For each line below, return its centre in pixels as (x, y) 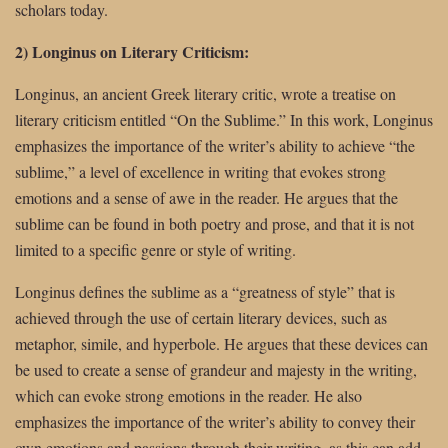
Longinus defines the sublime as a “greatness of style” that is (205, 291)
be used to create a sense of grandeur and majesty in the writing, (216, 369)
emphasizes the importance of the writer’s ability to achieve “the (215, 145)
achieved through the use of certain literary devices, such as (201, 317)
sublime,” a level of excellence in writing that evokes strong (200, 171)
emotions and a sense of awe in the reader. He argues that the (206, 197)
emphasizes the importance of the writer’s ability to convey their (215, 421)
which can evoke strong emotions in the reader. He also (188, 395)
